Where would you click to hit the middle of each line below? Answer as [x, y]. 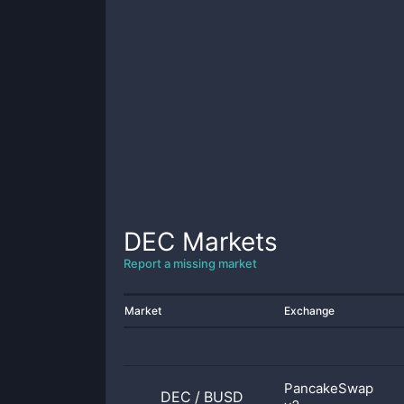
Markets [226, 242]
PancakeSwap [329, 388]
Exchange [309, 311]
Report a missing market [190, 263]
